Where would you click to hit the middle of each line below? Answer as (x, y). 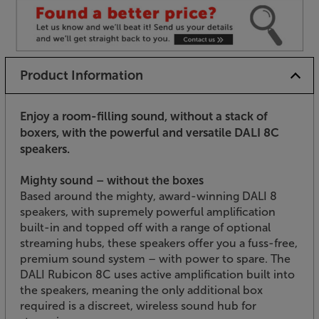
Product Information (81, 76)
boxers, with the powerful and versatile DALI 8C (150, 133)
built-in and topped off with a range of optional (145, 228)
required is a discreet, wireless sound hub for (138, 306)
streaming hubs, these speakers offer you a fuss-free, (159, 244)
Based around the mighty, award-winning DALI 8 (148, 197)
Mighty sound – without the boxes (112, 181)
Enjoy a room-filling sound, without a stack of (144, 116)
